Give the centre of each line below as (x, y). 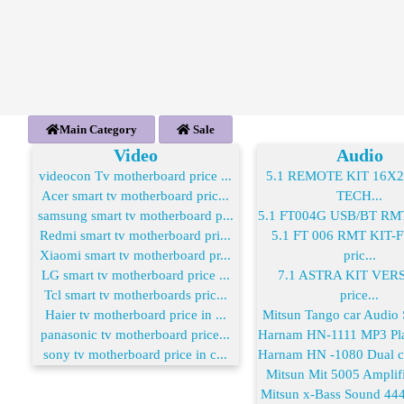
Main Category (98, 129)
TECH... (360, 195)
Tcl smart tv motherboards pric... (135, 294)
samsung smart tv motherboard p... (135, 215)
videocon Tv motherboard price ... (136, 175)
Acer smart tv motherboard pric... (136, 195)
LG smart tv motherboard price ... (135, 275)
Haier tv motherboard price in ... (135, 314)
